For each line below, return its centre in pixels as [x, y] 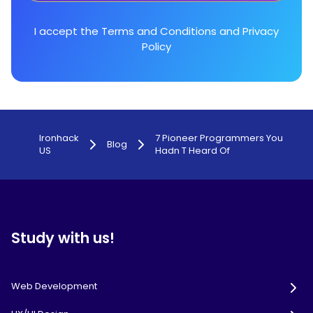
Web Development [54, 286]
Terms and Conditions [159, 31]
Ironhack [59, 138]
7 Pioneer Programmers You [219, 138]
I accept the [68, 31]
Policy [156, 47]
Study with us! [63, 238]
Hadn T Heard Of [192, 151]
